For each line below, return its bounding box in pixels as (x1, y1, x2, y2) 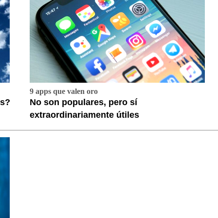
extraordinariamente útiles (30, 110, 139, 120)
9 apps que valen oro (30, 87, 98, 96)
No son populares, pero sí (30, 97, 137, 108)
